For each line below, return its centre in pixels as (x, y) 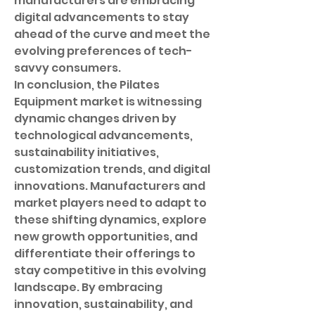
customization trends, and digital (112, 169)
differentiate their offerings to (105, 253)
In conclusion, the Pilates (87, 85)
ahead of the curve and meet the (112, 34)
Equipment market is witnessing (108, 102)
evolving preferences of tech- (103, 51)
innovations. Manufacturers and (110, 186)
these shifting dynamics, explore (110, 220)
